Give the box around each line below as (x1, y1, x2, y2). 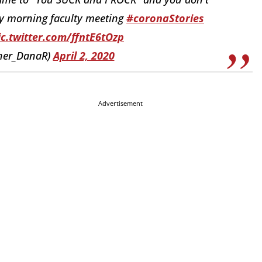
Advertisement (98, 98, 143, 108)
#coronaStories (126, 11, 204, 26)
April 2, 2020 (53, 49, 115, 63)
